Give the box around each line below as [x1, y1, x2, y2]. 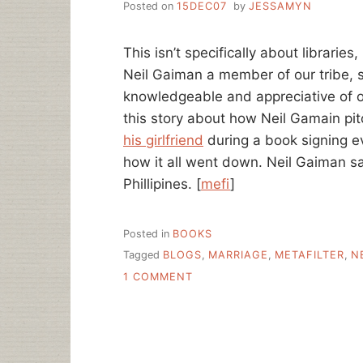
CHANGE [192, 301, 241, 314]
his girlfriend [123, 131, 203, 148]
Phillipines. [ [123, 175, 201, 192]
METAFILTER [275, 249, 344, 262]
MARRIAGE [208, 249, 268, 262]
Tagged [123, 249, 163, 262]
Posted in [123, 228, 173, 241]
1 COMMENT [123, 270, 193, 283]
